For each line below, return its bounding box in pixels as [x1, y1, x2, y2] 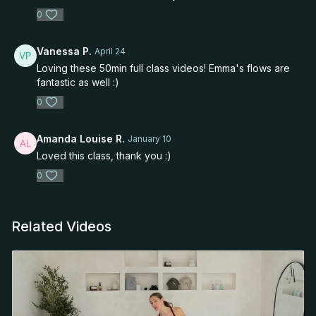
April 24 [95, 46, 126, 56]
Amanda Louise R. [37, 133, 125, 145]
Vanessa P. [37, 45, 92, 57]
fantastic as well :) [37, 76, 119, 88]
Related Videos [11, 218, 111, 235]
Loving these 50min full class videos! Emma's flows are [37, 62, 290, 74]
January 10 [128, 133, 171, 144]
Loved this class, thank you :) [37, 150, 171, 162]
